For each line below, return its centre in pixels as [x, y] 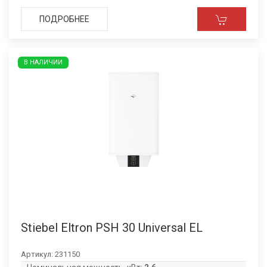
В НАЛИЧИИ [43, 62]
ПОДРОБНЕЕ [64, 19]
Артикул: [38, 254]
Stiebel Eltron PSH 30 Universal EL [112, 228]
